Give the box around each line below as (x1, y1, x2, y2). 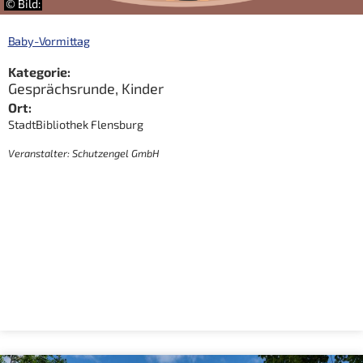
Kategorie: (7, 63, 70, 79)
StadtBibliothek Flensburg (7, 117, 143, 131)
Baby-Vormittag (7, 33, 90, 48)
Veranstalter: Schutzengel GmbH (7, 146, 160, 160)
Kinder (121, 79, 164, 98)
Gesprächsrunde (7, 79, 115, 98)
